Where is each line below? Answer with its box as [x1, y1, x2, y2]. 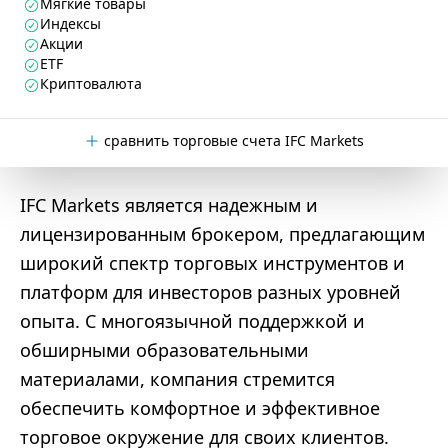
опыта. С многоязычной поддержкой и [20, 309, 365, 333]
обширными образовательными [20, 338, 309, 362]
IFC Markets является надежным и [20, 193, 318, 217]
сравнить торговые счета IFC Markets [104, 131, 364, 150]
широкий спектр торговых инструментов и [20, 251, 405, 275]
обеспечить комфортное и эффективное [20, 396, 380, 420]
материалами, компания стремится [20, 367, 335, 391]
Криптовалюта [40, 74, 142, 93]
